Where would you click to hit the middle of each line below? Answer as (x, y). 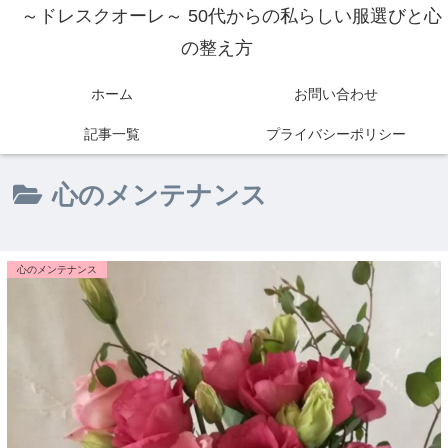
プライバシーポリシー (336, 134)
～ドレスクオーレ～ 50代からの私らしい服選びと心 (231, 16)
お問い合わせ (336, 94)
